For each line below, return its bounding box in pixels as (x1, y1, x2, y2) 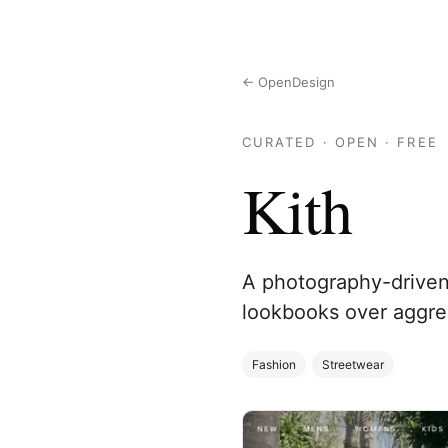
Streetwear (322, 357, 384, 372)
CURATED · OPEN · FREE (242, 134, 438, 150)
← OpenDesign (242, 74, 335, 90)
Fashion (252, 357, 296, 372)
